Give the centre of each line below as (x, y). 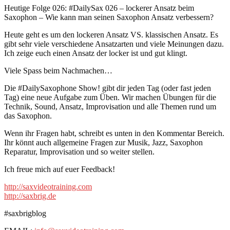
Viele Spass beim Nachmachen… (58, 71)
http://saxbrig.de (30, 196)
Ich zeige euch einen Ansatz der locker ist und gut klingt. (96, 53)
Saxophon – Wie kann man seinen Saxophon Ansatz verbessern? (109, 17)
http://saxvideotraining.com (48, 187)
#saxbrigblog (25, 214)
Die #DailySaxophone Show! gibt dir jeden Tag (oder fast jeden (108, 88)
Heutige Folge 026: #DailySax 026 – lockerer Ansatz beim (99, 8)
